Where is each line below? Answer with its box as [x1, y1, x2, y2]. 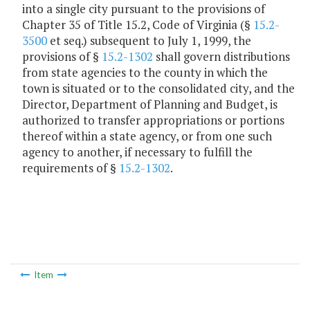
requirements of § [22, 160, 119, 176]
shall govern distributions [153, 48, 290, 65]
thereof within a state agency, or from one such [22, 128, 272, 145]
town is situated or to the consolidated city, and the [22, 80, 295, 97]
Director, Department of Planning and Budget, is [22, 96, 277, 113]
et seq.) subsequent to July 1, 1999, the [47, 33, 251, 49]
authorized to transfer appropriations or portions [22, 112, 284, 129]
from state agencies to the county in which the [22, 64, 268, 81]
